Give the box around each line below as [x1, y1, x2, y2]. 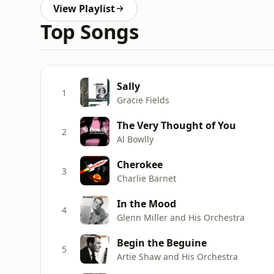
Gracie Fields [117, 94, 169, 106]
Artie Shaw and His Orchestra [117, 250, 238, 262]
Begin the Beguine [117, 235, 207, 250]
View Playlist [53, 2, 115, 15]
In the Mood [117, 196, 176, 210]
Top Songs [40, 18, 139, 45]
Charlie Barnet [117, 172, 176, 184]
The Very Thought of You [117, 118, 236, 132]
